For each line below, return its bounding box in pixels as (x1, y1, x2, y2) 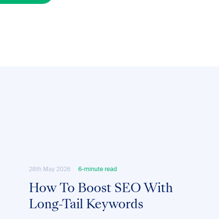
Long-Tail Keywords (28, 199, 143, 211)
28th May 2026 (28, 167, 70, 173)
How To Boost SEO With (28, 183, 173, 195)
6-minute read (78, 167, 117, 173)
